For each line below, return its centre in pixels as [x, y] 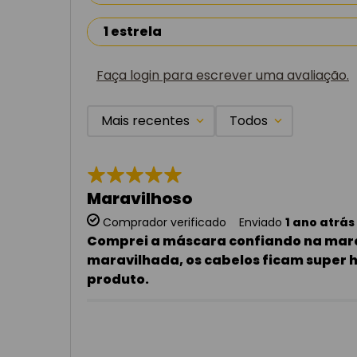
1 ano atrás [320, 222]
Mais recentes [145, 120]
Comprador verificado [165, 222]
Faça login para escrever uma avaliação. [223, 75]
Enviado [261, 222]
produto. [118, 279]
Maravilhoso [139, 198]
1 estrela [133, 31]
